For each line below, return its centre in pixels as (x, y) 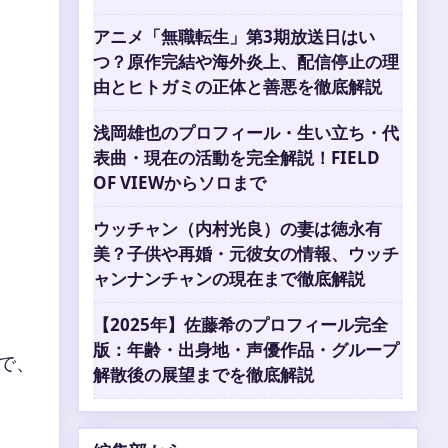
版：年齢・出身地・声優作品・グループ (246, 349)
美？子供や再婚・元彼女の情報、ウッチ (246, 253)
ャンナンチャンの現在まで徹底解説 (229, 278)
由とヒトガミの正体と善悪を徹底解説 (237, 86)
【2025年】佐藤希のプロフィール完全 (240, 324)
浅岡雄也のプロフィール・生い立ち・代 (246, 132)
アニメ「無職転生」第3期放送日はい (234, 36)
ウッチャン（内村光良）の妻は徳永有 (237, 228)
